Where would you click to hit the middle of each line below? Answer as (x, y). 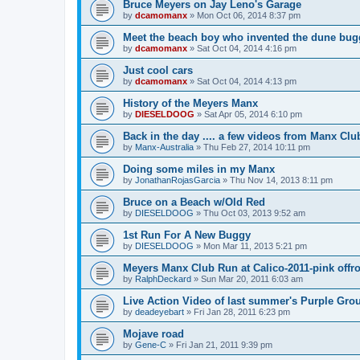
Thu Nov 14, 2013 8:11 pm (281, 180)
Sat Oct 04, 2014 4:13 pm (247, 81)
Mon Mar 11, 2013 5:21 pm (255, 245)
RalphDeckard (163, 278)
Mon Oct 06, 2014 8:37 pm (249, 15)
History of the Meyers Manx (190, 103)
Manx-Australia (164, 147)
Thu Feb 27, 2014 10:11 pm (257, 147)
